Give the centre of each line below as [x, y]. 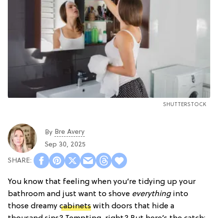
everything [151, 194]
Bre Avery [70, 132]
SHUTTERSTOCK [185, 105]
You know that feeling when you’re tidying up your [102, 182]
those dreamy [34, 207]
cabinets [75, 207]
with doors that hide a [133, 207]
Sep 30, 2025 [65, 145]
